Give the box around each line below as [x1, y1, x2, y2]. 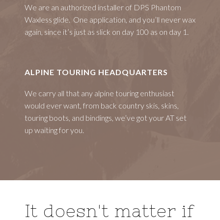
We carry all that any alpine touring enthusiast [25, 88, 174, 98]
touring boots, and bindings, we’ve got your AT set [25, 113, 187, 122]
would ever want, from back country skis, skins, [25, 101, 179, 110]
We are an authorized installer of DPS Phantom [25, 2, 181, 12]
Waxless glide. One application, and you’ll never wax [25, 15, 195, 24]
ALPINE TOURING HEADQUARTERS [25, 67, 168, 77]
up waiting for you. [25, 125, 84, 135]
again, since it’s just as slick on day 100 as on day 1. [25, 27, 189, 36]
